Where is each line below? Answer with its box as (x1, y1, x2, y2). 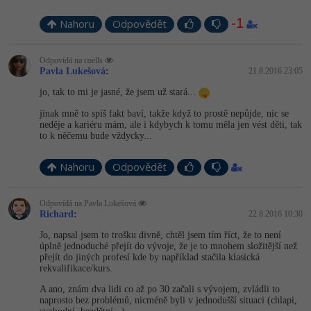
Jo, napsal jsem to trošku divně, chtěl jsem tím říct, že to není (40, 230, 281, 241)
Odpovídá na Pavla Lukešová (40, 199, 138, 209)
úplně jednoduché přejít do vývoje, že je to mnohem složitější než (40, 241, 297, 252)
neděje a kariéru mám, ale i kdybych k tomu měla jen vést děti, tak (40, 119, 302, 131)
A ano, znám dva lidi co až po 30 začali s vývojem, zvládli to (40, 284, 280, 295)
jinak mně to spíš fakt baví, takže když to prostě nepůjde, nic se (40, 108, 289, 119)
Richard (40, 209, 74, 220)
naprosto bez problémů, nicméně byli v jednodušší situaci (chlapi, (40, 295, 297, 306)
